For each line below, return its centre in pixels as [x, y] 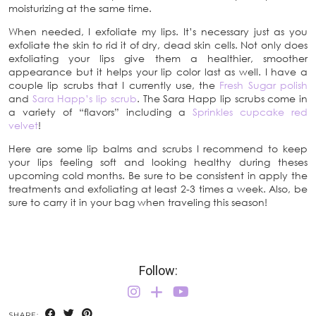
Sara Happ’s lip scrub [84, 98]
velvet [23, 125]
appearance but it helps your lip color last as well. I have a [158, 71]
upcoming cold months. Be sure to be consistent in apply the [158, 175]
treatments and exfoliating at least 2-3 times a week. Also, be [158, 188]
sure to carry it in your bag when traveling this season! [138, 202]
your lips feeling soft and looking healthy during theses [158, 162]
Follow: [158, 270]
